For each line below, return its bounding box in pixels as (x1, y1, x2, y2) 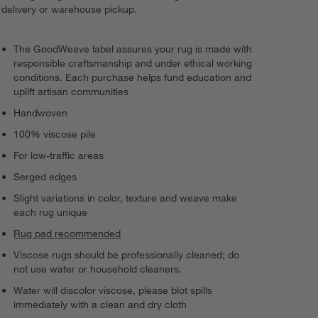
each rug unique (13, 206, 88, 219)
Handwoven (13, 106, 68, 120)
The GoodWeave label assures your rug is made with (13, 43, 253, 56)
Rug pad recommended (13, 227, 121, 241)
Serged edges (13, 170, 77, 184)
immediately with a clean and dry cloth (13, 298, 187, 312)
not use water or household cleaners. (13, 263, 182, 276)
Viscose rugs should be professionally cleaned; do (13, 248, 240, 262)
